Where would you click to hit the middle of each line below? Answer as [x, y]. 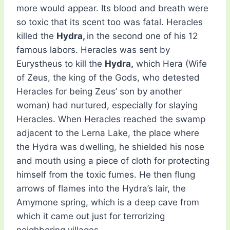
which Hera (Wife [170, 64]
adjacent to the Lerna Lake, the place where [108, 133]
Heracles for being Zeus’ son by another [99, 92]
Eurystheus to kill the [61, 64]
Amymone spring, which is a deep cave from [108, 203]
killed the [36, 36]
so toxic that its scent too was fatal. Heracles [110, 22]
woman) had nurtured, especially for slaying [107, 106]
